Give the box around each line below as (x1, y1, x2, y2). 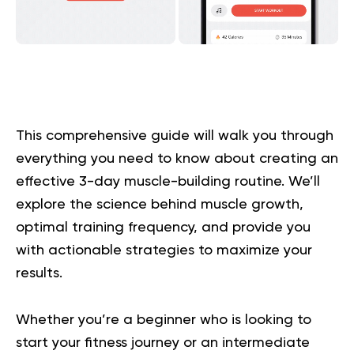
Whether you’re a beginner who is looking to (16, 313, 311, 327)
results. (16, 266, 62, 281)
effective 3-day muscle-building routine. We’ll (16, 175, 320, 189)
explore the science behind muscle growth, (16, 198, 303, 212)
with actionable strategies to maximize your (16, 243, 312, 258)
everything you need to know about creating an (16, 152, 338, 166)
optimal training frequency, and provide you (16, 220, 311, 235)
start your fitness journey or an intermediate (16, 336, 310, 350)
